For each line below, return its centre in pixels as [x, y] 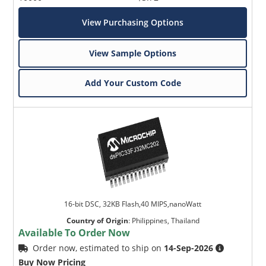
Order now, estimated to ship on [99, 248]
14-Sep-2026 [189, 248]
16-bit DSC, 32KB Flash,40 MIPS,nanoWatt [133, 204]
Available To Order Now [75, 232]
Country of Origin [97, 220]
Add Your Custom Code [133, 83]
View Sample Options [133, 53]
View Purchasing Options [133, 22]
